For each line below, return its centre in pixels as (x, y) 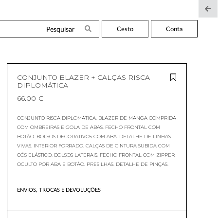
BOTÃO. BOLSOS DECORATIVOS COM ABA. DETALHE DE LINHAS (94, 136)
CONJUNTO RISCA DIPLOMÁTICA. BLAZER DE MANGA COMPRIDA (97, 118)
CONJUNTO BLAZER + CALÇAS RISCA (83, 77)
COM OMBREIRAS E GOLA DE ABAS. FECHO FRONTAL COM (89, 127)
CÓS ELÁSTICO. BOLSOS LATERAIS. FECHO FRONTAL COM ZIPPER (96, 155)
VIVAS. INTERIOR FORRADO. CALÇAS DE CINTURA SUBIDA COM (93, 146)
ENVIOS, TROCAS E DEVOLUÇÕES (59, 190)
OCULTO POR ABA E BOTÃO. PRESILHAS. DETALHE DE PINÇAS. (93, 164)
